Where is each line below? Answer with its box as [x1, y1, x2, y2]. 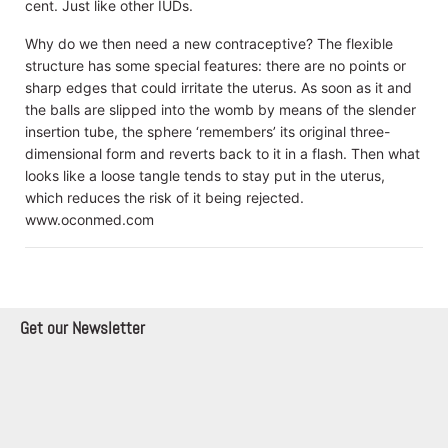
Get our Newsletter [20, 316, 145, 339]
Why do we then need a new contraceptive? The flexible [25, 34, 393, 52]
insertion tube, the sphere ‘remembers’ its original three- [25, 122, 390, 140]
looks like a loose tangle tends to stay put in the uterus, [25, 166, 385, 184]
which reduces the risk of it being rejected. [25, 188, 304, 206]
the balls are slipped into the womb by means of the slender [25, 100, 416, 118]
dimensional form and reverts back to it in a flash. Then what [25, 144, 420, 162]
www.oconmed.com [25, 210, 154, 228]
